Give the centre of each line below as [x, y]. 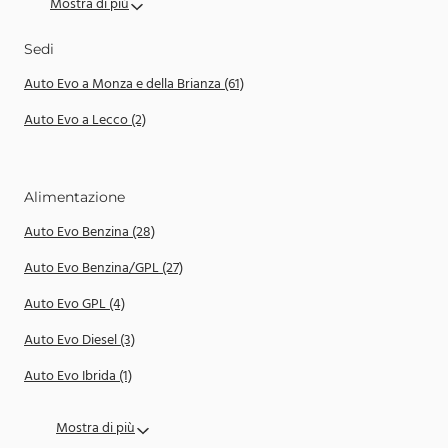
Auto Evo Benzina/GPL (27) [103, 268]
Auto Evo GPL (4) [74, 304]
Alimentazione [74, 197]
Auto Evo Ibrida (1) [78, 376]
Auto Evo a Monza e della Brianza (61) [134, 84]
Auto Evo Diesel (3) [79, 340]
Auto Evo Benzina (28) [89, 232]
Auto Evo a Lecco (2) [85, 120]
